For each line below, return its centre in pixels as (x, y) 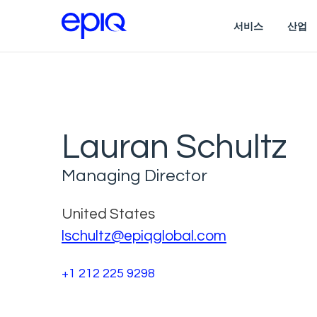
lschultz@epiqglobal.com (144, 236)
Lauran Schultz (174, 147)
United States (108, 214)
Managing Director (134, 175)
